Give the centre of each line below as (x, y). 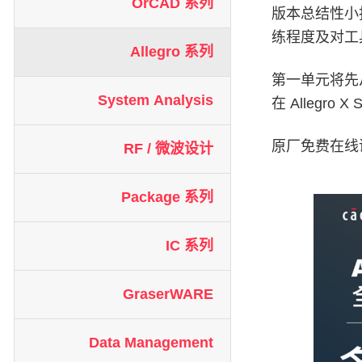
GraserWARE (168, 294)
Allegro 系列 (171, 52)
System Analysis (155, 100)
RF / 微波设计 (168, 149)
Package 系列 (167, 197)
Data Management (151, 343)
